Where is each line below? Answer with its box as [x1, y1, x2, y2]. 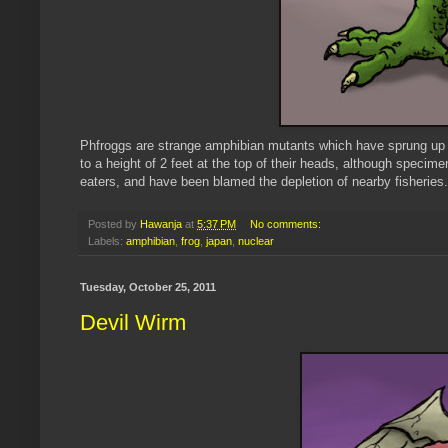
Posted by [88, 218, 140, 231]
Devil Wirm [80, 309, 186, 335]
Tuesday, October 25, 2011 [80, 281, 216, 294]
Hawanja [140, 218, 182, 231]
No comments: [249, 218, 324, 231]
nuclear [238, 235, 274, 248]
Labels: [88, 235, 126, 248]
